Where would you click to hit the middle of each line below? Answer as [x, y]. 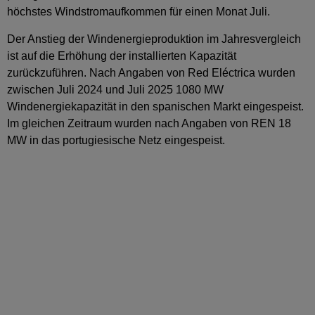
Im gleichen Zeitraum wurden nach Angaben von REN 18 [149, 123]
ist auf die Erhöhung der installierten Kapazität [122, 56]
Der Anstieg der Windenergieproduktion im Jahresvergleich [154, 39]
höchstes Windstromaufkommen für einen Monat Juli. [139, 12]
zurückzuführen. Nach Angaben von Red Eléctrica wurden [151, 72]
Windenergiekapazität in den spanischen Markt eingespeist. [155, 106]
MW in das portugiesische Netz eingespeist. [116, 140]
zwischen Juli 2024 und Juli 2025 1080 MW [115, 89]
